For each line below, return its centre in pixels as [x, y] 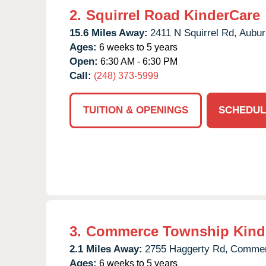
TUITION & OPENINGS [136, 110]
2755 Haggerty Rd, [186, 249]
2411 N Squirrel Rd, [194, 33]
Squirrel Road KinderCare [173, 15]
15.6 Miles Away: [109, 33]
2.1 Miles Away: [106, 249]
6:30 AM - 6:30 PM [138, 61]
